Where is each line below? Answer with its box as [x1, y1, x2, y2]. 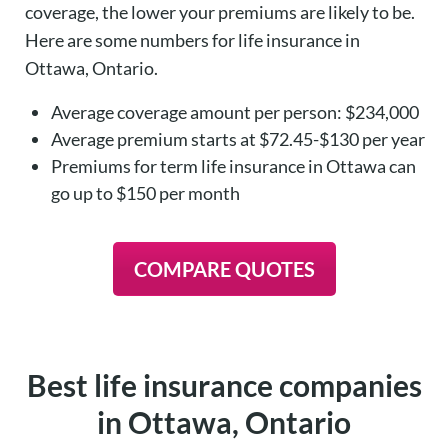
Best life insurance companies [26, 367, 422, 404]
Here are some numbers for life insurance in [25, 28, 360, 51]
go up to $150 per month [51, 181, 240, 204]
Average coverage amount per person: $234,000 [51, 100, 419, 123]
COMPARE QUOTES [133, 256, 315, 281]
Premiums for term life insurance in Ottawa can [51, 154, 416, 177]
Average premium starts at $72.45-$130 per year [51, 127, 425, 150]
